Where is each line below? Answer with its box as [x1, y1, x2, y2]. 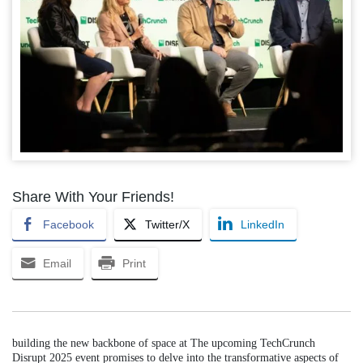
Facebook [43, 217, 94, 231]
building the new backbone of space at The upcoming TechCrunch [12, 336, 315, 349]
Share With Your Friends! [12, 188, 174, 205]
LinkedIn [241, 217, 284, 231]
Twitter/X [145, 217, 190, 231]
